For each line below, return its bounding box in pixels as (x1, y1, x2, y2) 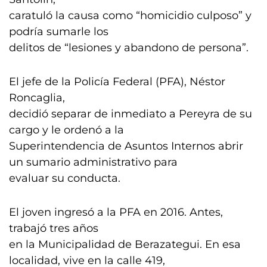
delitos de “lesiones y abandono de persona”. (9, 41, 249, 54)
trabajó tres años (9, 222, 98, 235)
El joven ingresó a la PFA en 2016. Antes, (9, 206, 223, 219)
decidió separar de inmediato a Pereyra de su (9, 107, 252, 120)
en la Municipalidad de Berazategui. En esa (9, 238, 241, 251)
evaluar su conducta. (9, 172, 120, 185)
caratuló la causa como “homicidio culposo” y (9, 9, 252, 22)
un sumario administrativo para (9, 156, 178, 169)
